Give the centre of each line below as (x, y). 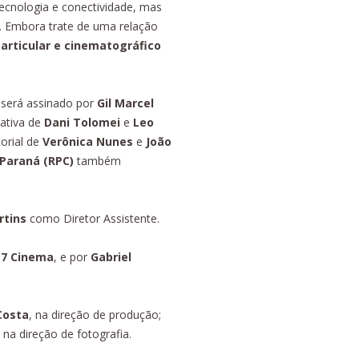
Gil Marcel (125, 103)
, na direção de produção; (95, 314)
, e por (72, 256)
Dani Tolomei (81, 122)
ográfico (137, 45)
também (97, 160)
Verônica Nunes (88, 141)
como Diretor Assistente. (93, 218)
